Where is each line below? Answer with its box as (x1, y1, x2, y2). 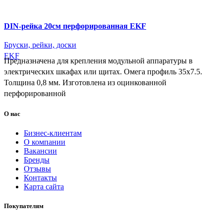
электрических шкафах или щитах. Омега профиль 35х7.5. (4, 67, 202, 76)
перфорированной (4, 89, 66, 98)
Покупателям (4, 202, 44, 210)
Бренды (24, 156, 50, 165)
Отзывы (24, 165, 51, 173)
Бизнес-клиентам (24, 129, 82, 138)
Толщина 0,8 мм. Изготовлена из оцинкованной (4, 78, 166, 87)
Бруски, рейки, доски (4, 40, 76, 49)
